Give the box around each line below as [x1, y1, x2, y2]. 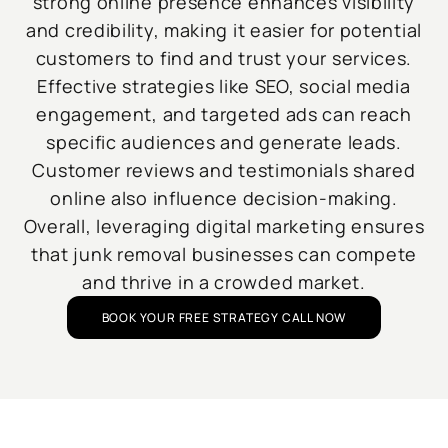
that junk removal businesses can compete [30, 242, 417, 267]
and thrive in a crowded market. [82, 270, 366, 295]
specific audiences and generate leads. [46, 130, 402, 155]
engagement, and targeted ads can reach [36, 102, 412, 127]
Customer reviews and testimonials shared [32, 158, 416, 183]
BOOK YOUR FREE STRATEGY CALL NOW [101, 309, 347, 327]
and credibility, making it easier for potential [26, 18, 422, 43]
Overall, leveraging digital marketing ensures [23, 214, 425, 239]
